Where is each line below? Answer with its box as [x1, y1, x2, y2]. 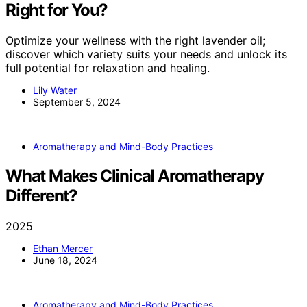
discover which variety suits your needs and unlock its [5, 47, 287, 62]
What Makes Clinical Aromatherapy [5, 166, 264, 186]
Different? [5, 186, 78, 206]
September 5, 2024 [33, 96, 121, 108]
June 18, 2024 [33, 254, 97, 266]
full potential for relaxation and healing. [5, 61, 210, 75]
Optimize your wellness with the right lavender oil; [5, 34, 265, 48]
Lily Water [33, 84, 77, 97]
